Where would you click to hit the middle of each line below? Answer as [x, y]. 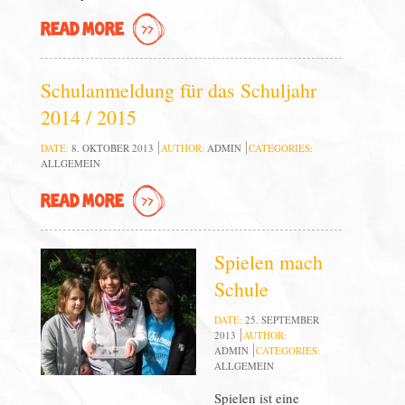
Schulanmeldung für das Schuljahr [178, 90]
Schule [241, 289]
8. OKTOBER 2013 [112, 148]
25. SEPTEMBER [282, 320]
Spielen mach [268, 262]
